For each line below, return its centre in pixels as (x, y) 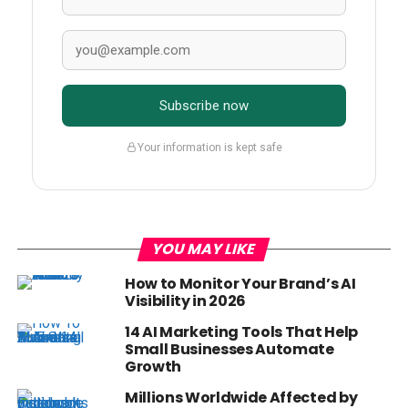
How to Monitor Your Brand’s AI (240, 284)
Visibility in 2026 (185, 301)
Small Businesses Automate (229, 350)
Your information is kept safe (209, 147)
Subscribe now (204, 106)
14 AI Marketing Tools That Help (241, 332)
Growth (153, 367)
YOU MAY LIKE (204, 250)
